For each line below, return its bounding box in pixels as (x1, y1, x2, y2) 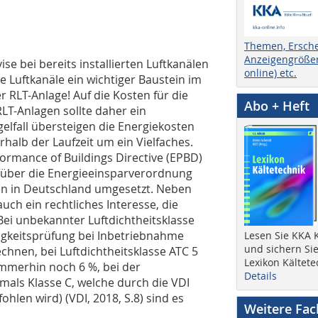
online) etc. (244, 65, 297, 79)
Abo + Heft (244, 97, 309, 114)
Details (244, 268, 277, 283)
